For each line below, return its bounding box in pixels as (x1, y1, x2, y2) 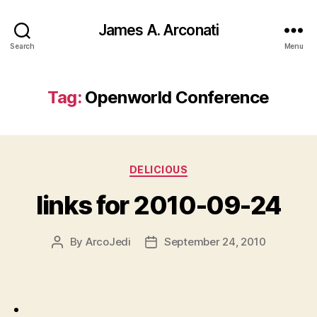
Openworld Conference (85, 87, 270, 108)
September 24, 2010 (163, 234, 266, 248)
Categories (158, 159, 221, 174)
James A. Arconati (98, 21, 219, 39)
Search (10, 41, 35, 50)
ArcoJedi (85, 234, 131, 248)
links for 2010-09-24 (36, 189, 281, 221)
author (56, 250, 90, 265)
